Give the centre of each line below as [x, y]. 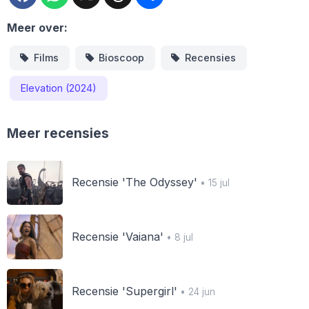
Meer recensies [58, 134]
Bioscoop [122, 57]
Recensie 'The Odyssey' [134, 182]
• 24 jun [196, 291]
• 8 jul [178, 237]
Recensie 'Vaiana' [117, 237]
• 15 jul [213, 183]
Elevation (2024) [59, 88]
